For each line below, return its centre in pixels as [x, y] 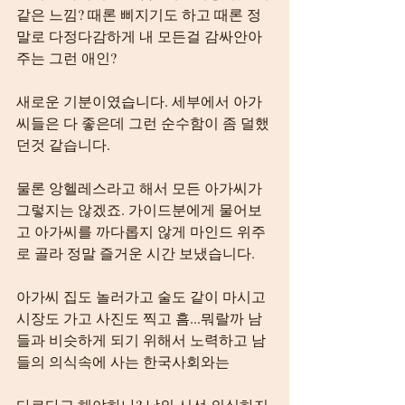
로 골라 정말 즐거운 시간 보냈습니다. [136, 253]
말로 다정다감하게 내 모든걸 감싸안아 [139, 36]
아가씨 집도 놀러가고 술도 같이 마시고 [143, 296]
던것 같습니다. [63, 144]
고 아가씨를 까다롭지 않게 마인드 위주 [141, 231]
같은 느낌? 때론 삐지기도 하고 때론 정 [139, 14]
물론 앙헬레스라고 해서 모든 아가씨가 [141, 188]
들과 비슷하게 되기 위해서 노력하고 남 [141, 339]
